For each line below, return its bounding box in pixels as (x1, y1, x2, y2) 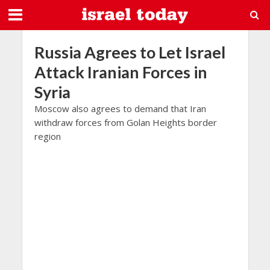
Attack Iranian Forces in (34, 62, 207, 82)
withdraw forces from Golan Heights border (34, 116, 217, 128)
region (34, 130, 61, 142)
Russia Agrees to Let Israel (34, 42, 225, 62)
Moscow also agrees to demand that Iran (34, 102, 206, 115)
